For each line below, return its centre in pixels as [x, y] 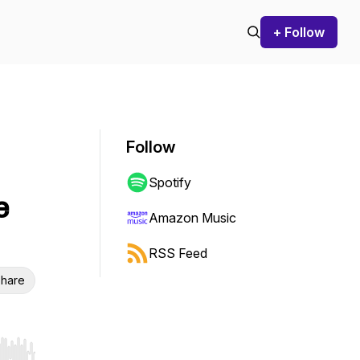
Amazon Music [192, 218]
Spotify [170, 182]
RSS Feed [178, 253]
